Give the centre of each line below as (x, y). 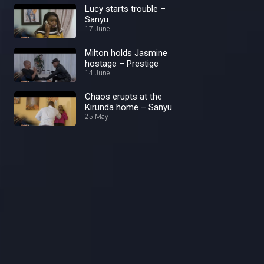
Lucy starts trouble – (125, 9)
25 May (97, 116)
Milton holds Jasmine (126, 53)
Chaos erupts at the (123, 96)
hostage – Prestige (122, 63)
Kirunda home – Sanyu (128, 107)
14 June (97, 73)
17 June (97, 29)
